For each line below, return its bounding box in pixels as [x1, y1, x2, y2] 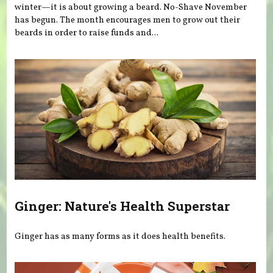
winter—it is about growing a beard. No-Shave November [15, 1, 247, 14]
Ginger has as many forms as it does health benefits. [15, 230, 226, 243]
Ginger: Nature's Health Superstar [15, 197, 230, 215]
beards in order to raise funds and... [15, 27, 159, 40]
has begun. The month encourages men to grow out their [15, 14, 241, 27]
